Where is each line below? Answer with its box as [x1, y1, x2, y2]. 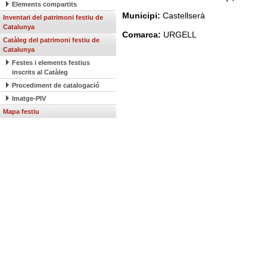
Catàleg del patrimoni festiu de [3, 36, 100, 44]
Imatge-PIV [12, 95, 46, 102]
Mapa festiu [3, 108, 39, 115]
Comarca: [122, 30, 163, 39]
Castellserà [163, 11, 205, 20]
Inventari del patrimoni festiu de [3, 14, 103, 21]
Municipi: [122, 11, 163, 20]
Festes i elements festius [12, 59, 90, 66]
